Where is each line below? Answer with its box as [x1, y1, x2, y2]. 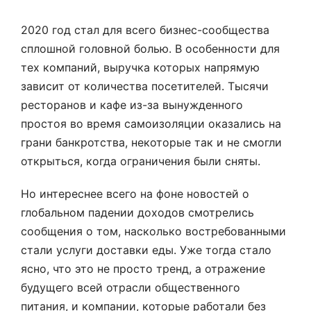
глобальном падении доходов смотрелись [21, 205, 254, 219]
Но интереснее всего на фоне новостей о [21, 187, 249, 201]
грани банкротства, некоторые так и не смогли [21, 135, 282, 149]
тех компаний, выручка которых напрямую [21, 60, 260, 74]
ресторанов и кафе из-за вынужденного [21, 98, 243, 112]
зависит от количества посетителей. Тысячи [21, 79, 269, 93]
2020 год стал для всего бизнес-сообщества [21, 23, 269, 37]
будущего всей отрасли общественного [21, 280, 240, 294]
